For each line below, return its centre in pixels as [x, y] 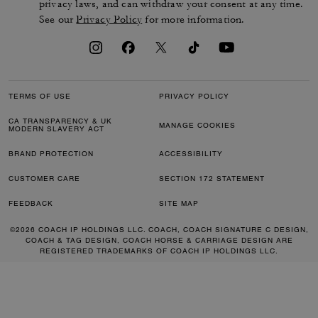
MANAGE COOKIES [197, 125]
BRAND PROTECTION [51, 154]
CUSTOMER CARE [44, 179]
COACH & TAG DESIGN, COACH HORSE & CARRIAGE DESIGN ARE [159, 241]
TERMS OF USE [40, 97]
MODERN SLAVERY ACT [56, 129]
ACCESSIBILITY [191, 154]
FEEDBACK [31, 204]
